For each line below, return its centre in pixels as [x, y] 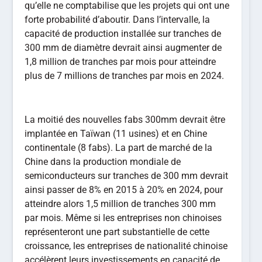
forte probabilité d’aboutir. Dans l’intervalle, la [118, 19]
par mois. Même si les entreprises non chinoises [123, 218]
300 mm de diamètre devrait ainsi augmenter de [123, 47]
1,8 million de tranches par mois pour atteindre [120, 61]
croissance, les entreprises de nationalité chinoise [126, 246]
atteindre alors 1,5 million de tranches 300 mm [120, 204]
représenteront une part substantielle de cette [117, 232]
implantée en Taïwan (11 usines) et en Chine [116, 134]
